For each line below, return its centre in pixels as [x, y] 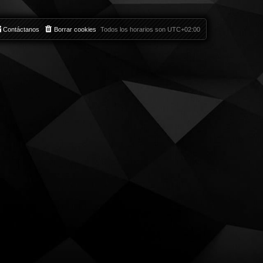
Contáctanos [21, 29]
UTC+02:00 [184, 29]
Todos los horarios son [134, 29]
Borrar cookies [75, 29]
